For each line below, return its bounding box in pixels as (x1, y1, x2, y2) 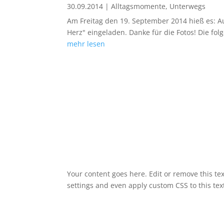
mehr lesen (67, 39, 105, 49)
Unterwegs (169, 1, 206, 11)
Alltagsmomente (111, 1, 166, 11)
